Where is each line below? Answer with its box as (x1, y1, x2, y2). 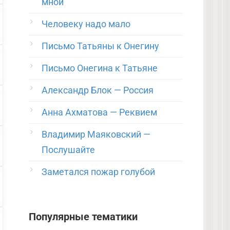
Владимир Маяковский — (42, 129, 150, 140)
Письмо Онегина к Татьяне (42, 63, 158, 73)
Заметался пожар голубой (42, 166, 155, 177)
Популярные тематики (29, 211, 138, 223)
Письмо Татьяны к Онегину (42, 41, 159, 51)
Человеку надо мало (42, 18, 130, 29)
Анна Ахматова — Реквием (42, 107, 157, 118)
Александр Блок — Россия (42, 85, 154, 95)
